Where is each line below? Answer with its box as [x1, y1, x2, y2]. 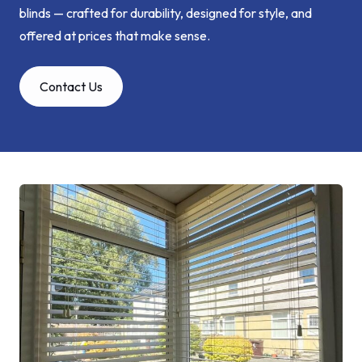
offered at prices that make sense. [19, 27, 210, 44]
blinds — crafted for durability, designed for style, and [19, 5, 312, 21]
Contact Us [40, 78, 103, 95]
